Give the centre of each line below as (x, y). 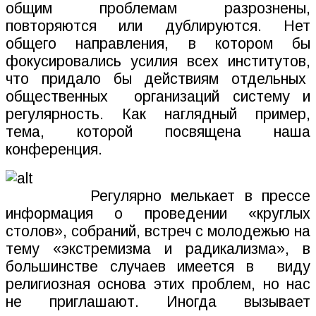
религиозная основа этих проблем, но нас (158, 285)
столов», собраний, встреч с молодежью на (158, 232)
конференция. (54, 150)
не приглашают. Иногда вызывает (158, 302)
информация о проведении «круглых (158, 214)
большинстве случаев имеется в (130, 267)
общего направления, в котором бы (158, 44)
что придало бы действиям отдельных (156, 79)
